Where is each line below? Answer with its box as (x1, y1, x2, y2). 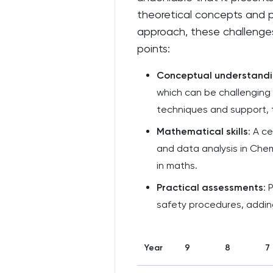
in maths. (157, 160, 197, 171)
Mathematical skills (157, 126, 248, 137)
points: (137, 42, 170, 55)
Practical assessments (157, 182, 263, 193)
